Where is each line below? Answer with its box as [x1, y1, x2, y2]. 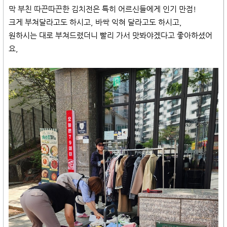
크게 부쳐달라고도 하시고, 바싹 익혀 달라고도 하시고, [9, 18, 182, 26]
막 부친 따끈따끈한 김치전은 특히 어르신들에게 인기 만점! [9, 5, 196, 13]
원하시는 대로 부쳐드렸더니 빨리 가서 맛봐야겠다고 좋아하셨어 [9, 31, 212, 40]
